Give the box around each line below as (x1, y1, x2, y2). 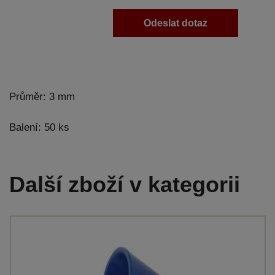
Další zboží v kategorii (9, 172, 240, 197)
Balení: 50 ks (9, 122, 69, 133)
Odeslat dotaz (144, 18, 207, 28)
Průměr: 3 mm (9, 91, 75, 103)
